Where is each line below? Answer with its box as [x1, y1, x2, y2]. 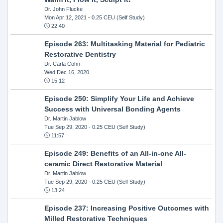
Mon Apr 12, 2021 [44, 14, 87, 20]
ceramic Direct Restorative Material [44, 159, 162, 168]
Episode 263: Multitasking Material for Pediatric [44, 39, 205, 48]
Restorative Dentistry [44, 50, 116, 58]
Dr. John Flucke [44, 5, 83, 12]
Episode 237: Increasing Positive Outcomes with [44, 204, 209, 212]
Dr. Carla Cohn [44, 60, 80, 67]
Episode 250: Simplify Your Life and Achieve [44, 94, 194, 103]
